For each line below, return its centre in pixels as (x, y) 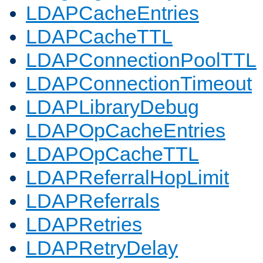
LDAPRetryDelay (102, 248)
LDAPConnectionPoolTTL (141, 60)
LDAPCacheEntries (112, 13)
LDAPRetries (84, 225)
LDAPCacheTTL (99, 37)
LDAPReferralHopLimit (127, 178)
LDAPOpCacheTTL (112, 154)
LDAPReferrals (93, 201)
